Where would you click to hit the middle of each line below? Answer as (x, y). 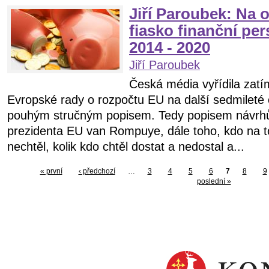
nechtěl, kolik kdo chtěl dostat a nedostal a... (126, 147)
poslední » (214, 181)
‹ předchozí (97, 171)
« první (51, 171)
